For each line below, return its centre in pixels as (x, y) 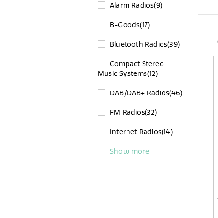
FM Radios (127, 112)
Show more (130, 151)
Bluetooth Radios (139, 44)
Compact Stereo (137, 64)
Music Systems (123, 73)
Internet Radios (136, 132)
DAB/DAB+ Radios (140, 93)
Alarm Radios (132, 5)
